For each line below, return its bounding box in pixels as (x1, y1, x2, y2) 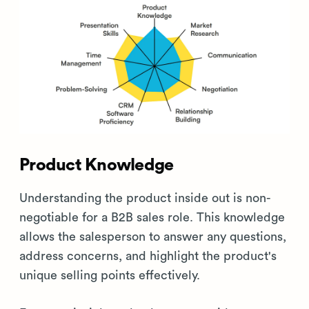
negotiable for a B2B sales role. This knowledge (19, 211, 285, 223)
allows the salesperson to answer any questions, (19, 230, 286, 243)
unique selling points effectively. (19, 269, 200, 281)
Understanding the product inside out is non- (19, 192, 271, 204)
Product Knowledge (19, 157, 174, 174)
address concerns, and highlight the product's (19, 250, 277, 262)
